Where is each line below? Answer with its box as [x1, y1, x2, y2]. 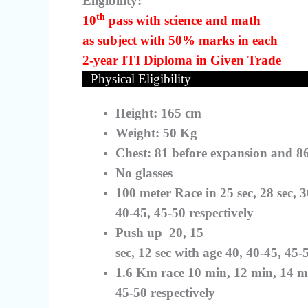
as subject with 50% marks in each [82, 32, 278, 47]
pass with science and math [105, 12, 261, 27]
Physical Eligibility [91, 71, 192, 86]
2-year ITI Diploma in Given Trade [82, 52, 281, 67]
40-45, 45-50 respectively [115, 205, 254, 220]
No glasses [115, 165, 173, 180]
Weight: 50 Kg [115, 125, 197, 140]
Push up [115, 225, 166, 240]
